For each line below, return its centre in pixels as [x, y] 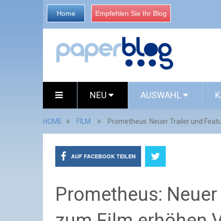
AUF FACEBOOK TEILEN [103, 156]
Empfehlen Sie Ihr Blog [131, 13]
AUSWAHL [162, 95]
